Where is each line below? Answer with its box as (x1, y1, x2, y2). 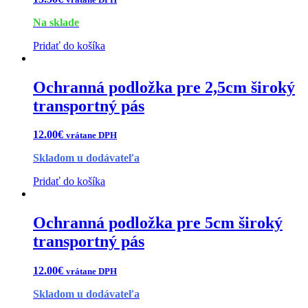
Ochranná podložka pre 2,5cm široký (33, 78, 295, 96)
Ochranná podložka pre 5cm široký (33, 214, 283, 232)
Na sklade (33, 16, 79, 28)
